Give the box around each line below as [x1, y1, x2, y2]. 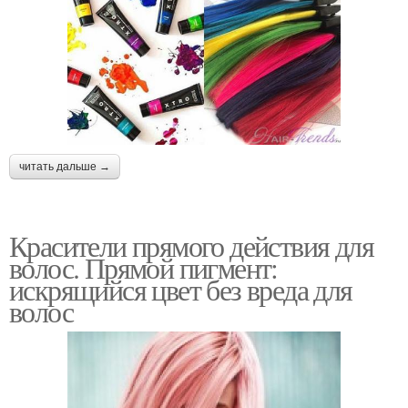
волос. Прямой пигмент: [9, 248, 278, 288]
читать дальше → [19, 160, 110, 174]
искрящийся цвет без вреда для [9, 270, 352, 310]
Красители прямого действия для [9, 226, 373, 266]
